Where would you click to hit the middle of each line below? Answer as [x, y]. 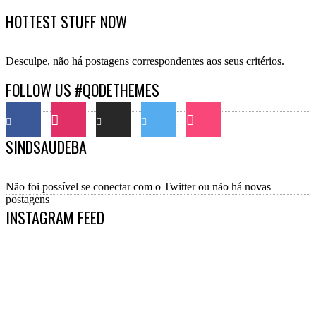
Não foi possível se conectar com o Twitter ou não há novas [138, 186]
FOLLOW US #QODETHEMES [83, 90]
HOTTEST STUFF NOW [66, 21]
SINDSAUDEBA [46, 146]
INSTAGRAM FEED [55, 218]
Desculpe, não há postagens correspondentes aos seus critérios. [145, 61]
